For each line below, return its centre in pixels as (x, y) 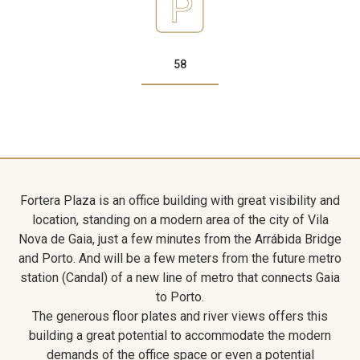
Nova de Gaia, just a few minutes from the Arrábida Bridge (180, 239)
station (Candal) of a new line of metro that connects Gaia (180, 277)
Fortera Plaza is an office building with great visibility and (180, 200)
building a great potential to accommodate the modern (180, 335)
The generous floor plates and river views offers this (180, 316)
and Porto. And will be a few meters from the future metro (180, 258)
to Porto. (180, 297)
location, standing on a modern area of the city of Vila (180, 219)
